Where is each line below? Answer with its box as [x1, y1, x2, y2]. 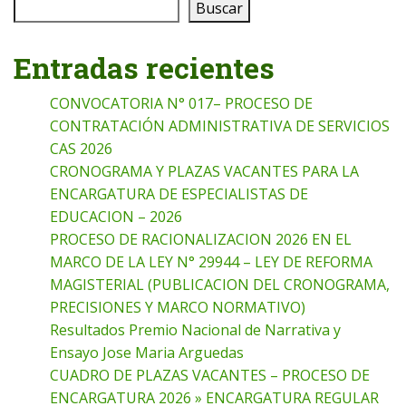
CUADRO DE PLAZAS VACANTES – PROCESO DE [50, 365, 370, 386]
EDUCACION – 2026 [50, 207, 182, 227]
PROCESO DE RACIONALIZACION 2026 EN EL [50, 229, 352, 250]
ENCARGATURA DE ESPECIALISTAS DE [50, 184, 308, 205]
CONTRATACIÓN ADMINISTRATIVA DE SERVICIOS [50, 116, 390, 137]
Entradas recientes [14, 48, 275, 88]
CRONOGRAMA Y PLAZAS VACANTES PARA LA [50, 161, 359, 182]
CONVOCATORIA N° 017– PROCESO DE [50, 93, 313, 114]
